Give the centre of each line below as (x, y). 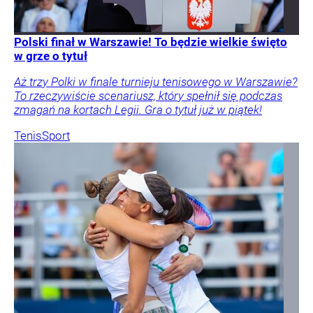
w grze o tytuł (51, 56)
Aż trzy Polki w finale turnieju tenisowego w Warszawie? (156, 82)
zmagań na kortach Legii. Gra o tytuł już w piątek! (138, 110)
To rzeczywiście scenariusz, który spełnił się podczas (148, 96)
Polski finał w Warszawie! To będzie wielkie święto (151, 42)
